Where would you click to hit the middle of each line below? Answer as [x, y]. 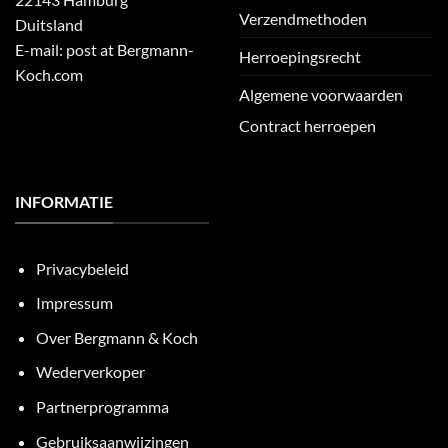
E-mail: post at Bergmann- [104, 50]
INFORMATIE [64, 202]
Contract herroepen [307, 126]
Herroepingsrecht [300, 57]
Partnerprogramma [102, 406]
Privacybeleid [82, 268]
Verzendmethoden [303, 19]
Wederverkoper [90, 372]
